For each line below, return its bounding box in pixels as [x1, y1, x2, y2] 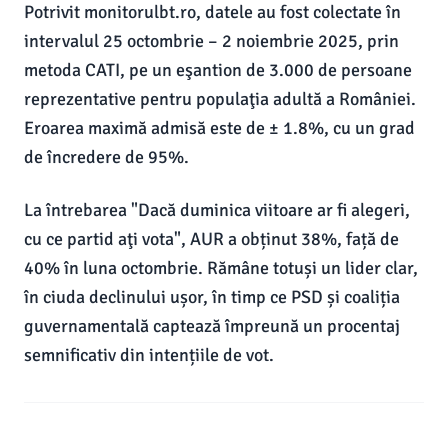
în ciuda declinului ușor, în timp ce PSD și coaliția [24, 286, 400, 308]
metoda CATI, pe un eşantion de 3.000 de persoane [24, 59, 412, 81]
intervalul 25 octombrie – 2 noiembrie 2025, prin [24, 30, 399, 52]
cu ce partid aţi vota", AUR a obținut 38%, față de [24, 228, 399, 250]
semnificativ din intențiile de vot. [24, 344, 274, 366]
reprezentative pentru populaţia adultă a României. [24, 88, 416, 110]
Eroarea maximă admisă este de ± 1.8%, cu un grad [24, 117, 415, 139]
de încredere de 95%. [24, 146, 189, 168]
